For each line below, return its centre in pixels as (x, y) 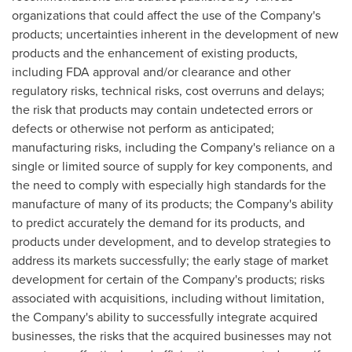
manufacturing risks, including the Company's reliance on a (173, 147)
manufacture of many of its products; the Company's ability (172, 204)
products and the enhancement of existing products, (155, 53)
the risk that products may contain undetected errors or (162, 110)
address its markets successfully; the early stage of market (170, 260)
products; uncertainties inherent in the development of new (175, 34)
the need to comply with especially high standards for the (169, 185)
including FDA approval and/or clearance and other (151, 72)
